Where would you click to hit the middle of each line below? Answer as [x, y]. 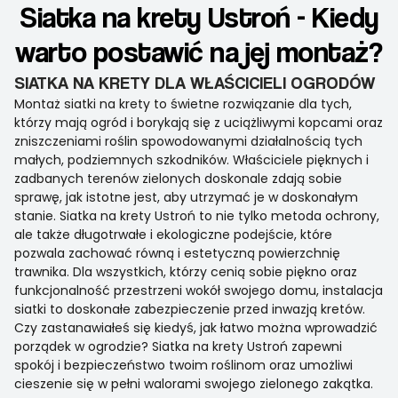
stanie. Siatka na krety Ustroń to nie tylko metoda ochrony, [197, 216]
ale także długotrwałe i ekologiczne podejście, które [173, 235]
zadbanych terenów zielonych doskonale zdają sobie [178, 179]
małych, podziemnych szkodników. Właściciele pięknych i [191, 160]
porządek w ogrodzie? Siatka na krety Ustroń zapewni [178, 347]
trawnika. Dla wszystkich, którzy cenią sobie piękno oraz [186, 272]
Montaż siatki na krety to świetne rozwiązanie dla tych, [183, 104]
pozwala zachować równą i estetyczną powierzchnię [177, 254]
